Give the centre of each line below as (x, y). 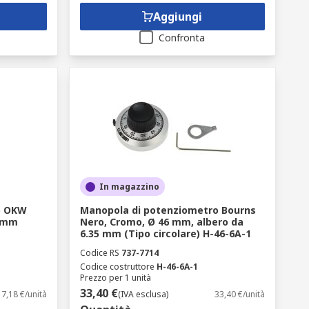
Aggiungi (178, 17)
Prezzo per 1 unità (115, 278)
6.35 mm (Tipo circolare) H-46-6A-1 (165, 233)
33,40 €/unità (239, 294)
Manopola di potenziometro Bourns (168, 210)
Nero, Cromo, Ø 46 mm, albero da (161, 222)
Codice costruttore (117, 267)
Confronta (182, 38)
